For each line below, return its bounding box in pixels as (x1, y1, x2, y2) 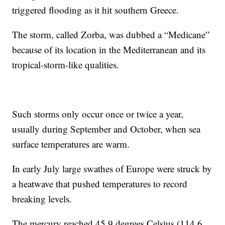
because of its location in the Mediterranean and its (12, 43, 206, 56)
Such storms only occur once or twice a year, (12, 107, 184, 120)
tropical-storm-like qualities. (12, 58, 120, 71)
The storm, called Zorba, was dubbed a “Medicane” (12, 28, 210, 41)
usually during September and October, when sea (12, 123, 201, 135)
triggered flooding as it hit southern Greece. (12, 4, 179, 16)
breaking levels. (12, 192, 72, 205)
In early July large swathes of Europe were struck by (12, 162, 212, 175)
